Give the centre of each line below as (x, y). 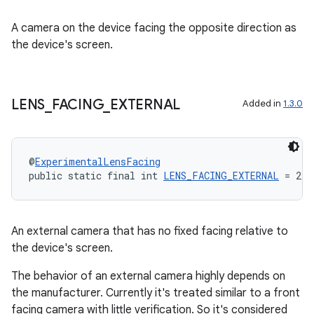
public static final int (96, 176)
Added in (263, 103)
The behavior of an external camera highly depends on (148, 276)
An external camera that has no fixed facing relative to (150, 231)
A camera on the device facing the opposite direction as (154, 28)
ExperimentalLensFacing (98, 162)
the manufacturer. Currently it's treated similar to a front (156, 293)
